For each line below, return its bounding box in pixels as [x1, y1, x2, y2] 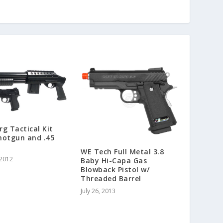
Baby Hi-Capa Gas [81, 155, 147, 165]
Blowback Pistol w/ [81, 164, 149, 174]
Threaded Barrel [81, 173, 141, 183]
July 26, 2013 [81, 186, 115, 195]
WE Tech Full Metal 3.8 [81, 146, 164, 156]
